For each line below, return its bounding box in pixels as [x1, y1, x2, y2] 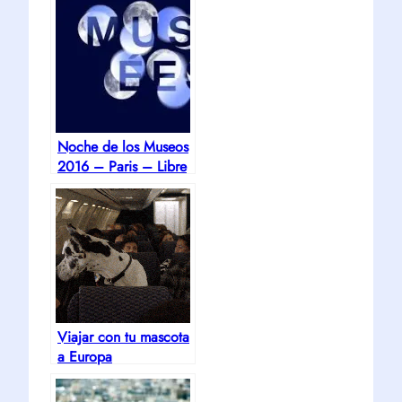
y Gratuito [57, 176, 117, 197]
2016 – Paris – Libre [57, 156, 187, 177]
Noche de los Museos [57, 136, 188, 157]
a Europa [57, 346, 112, 367]
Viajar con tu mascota [57, 327, 189, 347]
